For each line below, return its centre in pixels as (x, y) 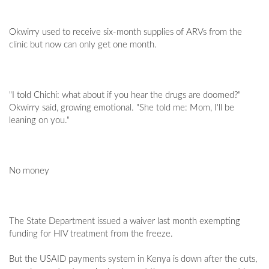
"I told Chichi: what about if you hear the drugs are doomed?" (125, 95)
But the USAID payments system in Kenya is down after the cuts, (133, 259)
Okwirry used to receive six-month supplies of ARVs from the (125, 32)
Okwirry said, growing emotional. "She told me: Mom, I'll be (122, 108)
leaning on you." (39, 121)
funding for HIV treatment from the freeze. (91, 234)
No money (29, 171)
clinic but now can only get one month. (83, 45)
